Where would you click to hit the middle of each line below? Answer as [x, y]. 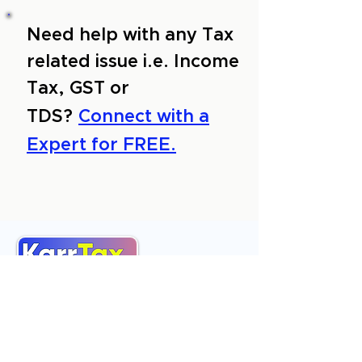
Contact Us [57, 349]
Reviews [46, 328]
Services [47, 308]
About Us [50, 288]
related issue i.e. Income [133, 62]
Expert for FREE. [101, 145]
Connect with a [144, 117]
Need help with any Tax [130, 36]
